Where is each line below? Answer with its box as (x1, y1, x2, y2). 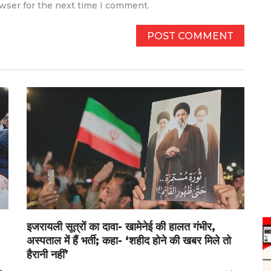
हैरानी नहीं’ (27, 248, 69, 262)
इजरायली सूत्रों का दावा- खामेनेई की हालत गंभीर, (27, 220, 216, 234)
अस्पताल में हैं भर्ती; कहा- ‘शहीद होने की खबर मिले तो (27, 234, 232, 248)
